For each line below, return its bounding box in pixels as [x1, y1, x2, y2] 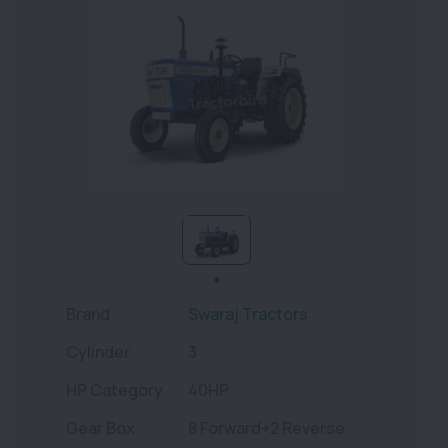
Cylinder [66, 340, 130, 363]
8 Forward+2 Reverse [188, 416, 345, 439]
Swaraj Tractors [188, 302, 308, 325]
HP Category [66, 378, 163, 401]
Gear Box [66, 416, 135, 439]
